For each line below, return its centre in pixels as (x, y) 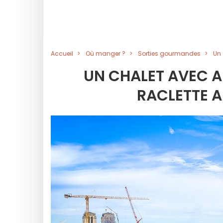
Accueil (62, 54)
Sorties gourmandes (169, 54)
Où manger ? (106, 54)
